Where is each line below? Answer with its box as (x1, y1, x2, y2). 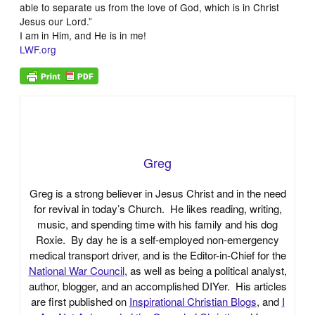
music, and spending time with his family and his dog (37, 216, 278, 231)
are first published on (30, 293, 129, 309)
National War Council (28, 262, 124, 278)
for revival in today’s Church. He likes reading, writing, (33, 200, 282, 216)
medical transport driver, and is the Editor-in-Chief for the (29, 247, 286, 262)
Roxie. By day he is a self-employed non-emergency (36, 231, 279, 247)
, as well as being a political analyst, (124, 262, 287, 278)
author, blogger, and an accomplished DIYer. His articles (28, 278, 287, 293)
